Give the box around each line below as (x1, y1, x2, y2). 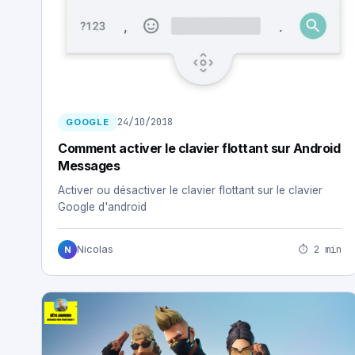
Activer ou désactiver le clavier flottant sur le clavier (58, 184, 323, 197)
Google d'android (58, 200, 147, 214)
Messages (58, 158, 120, 174)
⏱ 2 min (299, 242, 342, 256)
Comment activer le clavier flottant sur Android (58, 140, 341, 157)
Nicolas (77, 243, 113, 256)
